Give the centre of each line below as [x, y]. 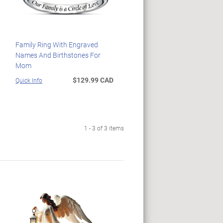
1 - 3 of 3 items [104, 128]
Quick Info [29, 80]
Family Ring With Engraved [57, 44]
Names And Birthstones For [58, 55]
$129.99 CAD [93, 80]
